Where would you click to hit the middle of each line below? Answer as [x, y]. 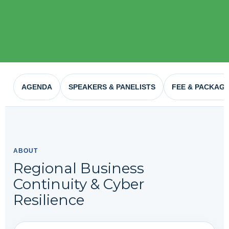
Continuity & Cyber [79, 184]
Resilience [49, 200]
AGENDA [37, 87]
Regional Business [79, 168]
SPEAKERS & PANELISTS [112, 87]
